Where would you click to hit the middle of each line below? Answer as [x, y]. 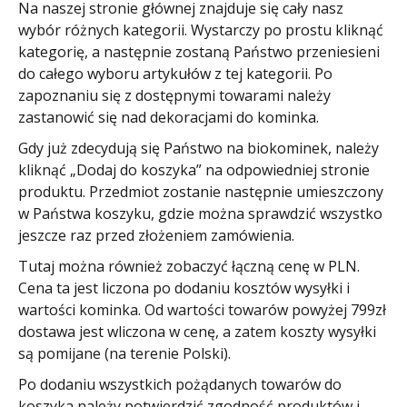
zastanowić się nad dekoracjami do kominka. [169, 117]
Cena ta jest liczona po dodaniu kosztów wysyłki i [184, 288]
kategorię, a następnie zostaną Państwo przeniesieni [199, 51]
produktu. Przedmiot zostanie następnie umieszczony [201, 191]
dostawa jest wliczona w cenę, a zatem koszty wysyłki [197, 331]
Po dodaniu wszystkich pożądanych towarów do [180, 384]
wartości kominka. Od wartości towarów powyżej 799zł [202, 309]
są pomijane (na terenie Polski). [124, 353]
